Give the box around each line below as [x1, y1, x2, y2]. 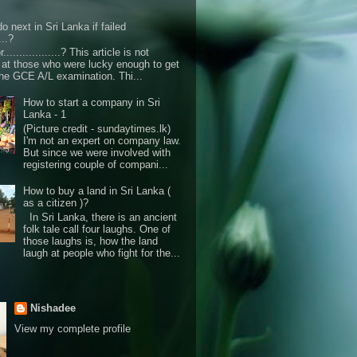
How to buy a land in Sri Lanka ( [23, 185, 171, 198]
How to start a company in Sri [23, 96, 161, 109]
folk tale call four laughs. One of [23, 222, 171, 235]
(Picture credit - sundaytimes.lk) [23, 123, 171, 135]
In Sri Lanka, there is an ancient [23, 210, 178, 223]
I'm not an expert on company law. [23, 135, 182, 147]
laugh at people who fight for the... [23, 246, 181, 259]
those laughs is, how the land [23, 234, 159, 247]
